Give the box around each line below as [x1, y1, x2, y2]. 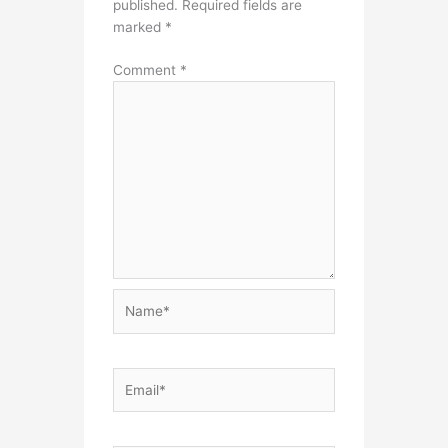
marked [113, 19, 166, 36]
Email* [112, 369, 154, 386]
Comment [113, 61, 181, 78]
